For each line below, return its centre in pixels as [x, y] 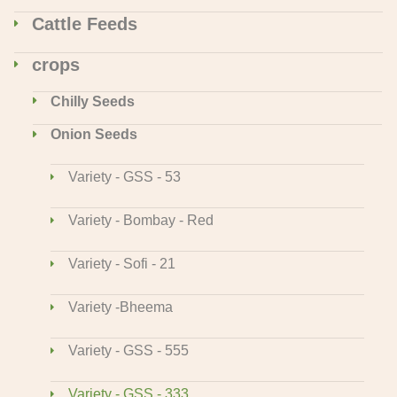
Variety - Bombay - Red [141, 221]
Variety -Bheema [121, 307]
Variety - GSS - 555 [128, 351]
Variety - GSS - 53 [125, 177]
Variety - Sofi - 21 [122, 264]
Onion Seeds [94, 135]
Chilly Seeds [93, 101]
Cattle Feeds [85, 23]
